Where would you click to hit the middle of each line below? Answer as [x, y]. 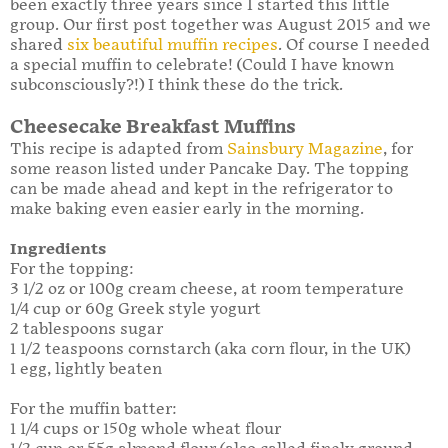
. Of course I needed [354, 46]
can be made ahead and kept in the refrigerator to [201, 190]
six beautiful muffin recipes [172, 46]
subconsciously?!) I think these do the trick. [176, 86]
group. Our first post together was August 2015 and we [220, 26]
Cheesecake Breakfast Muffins [153, 128]
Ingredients [58, 250]
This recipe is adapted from [118, 150]
